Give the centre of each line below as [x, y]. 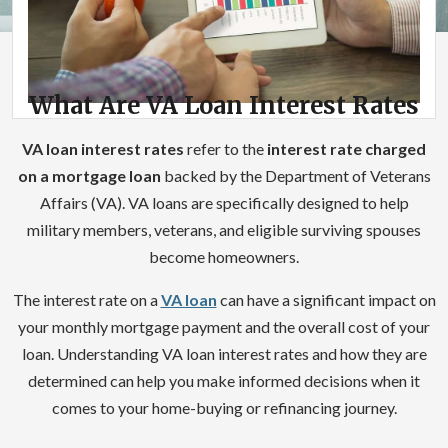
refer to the [225, 149]
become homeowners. [224, 257]
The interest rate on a [86, 300]
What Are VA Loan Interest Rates [224, 106]
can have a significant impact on [326, 300]
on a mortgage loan [90, 176]
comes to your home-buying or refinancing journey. [224, 408]
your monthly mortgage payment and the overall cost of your [224, 327]
